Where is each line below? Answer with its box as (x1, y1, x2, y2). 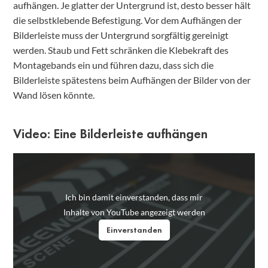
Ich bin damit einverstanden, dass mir (65, 191, 203, 202)
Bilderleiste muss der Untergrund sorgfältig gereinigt (13, 29, 229, 41)
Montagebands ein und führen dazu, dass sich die (13, 59, 214, 71)
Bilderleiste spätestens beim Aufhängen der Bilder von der (13, 74, 251, 86)
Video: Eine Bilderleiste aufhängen (13, 125, 208, 143)
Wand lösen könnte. (13, 89, 95, 101)
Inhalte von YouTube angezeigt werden (63, 206, 205, 217)
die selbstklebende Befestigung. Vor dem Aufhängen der (13, 14, 242, 26)
